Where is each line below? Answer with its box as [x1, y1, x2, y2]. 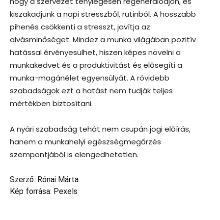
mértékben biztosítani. [10, 98, 93, 109]
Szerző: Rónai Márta [10, 174, 79, 184]
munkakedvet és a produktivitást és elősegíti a [10, 59, 182, 70]
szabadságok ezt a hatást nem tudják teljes [10, 85, 173, 96]
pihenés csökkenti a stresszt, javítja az [10, 21, 150, 32]
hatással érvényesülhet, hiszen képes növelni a [10, 47, 181, 57]
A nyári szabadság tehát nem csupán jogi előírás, [10, 123, 191, 134]
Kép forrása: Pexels [10, 186, 78, 196]
